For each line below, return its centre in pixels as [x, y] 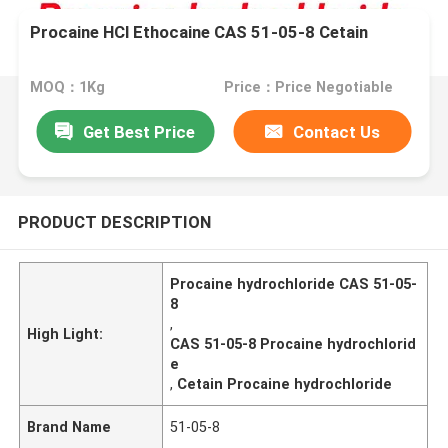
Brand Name [69, 426]
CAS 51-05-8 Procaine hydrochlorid [293, 343]
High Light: [65, 333]
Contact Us [337, 131]
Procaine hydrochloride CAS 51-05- [294, 283]
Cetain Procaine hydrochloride [285, 383]
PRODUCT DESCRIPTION [114, 221]
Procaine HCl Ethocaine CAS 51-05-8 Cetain [199, 32]
